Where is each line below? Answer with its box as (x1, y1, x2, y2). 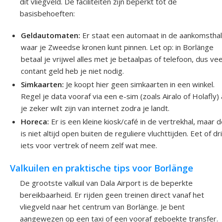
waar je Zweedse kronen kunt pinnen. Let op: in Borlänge (21, 42, 214, 52)
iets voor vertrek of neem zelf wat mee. (21, 140, 158, 150)
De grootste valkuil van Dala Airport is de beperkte (20, 178, 193, 188)
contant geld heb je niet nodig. (21, 65, 124, 76)
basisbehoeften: (20, 8, 75, 18)
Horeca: (21, 116, 50, 126)
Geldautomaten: (21, 30, 81, 40)
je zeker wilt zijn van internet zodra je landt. (21, 103, 170, 113)
